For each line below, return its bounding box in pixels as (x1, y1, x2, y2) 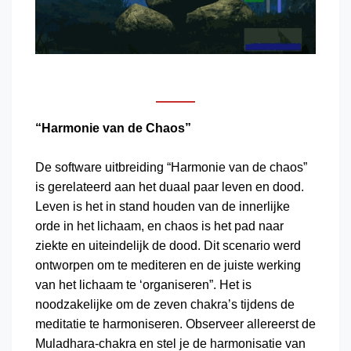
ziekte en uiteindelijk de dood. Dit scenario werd (35, 238, 301, 252)
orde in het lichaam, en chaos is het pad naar (35, 219, 284, 233)
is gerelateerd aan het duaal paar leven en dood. (35, 179, 304, 194)
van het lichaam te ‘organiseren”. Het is (35, 277, 251, 291)
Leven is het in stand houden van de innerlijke (35, 199, 290, 213)
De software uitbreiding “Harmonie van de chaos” (35, 160, 307, 174)
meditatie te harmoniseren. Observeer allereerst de (35, 317, 316, 331)
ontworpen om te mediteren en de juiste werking (35, 258, 301, 272)
